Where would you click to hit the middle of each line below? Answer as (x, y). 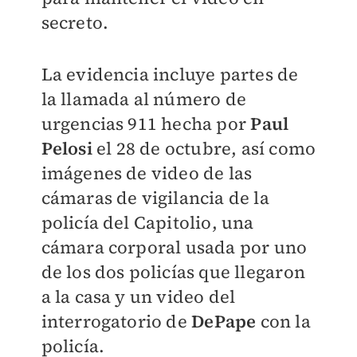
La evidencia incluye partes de (170, 74)
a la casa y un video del (138, 296)
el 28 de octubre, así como (204, 148)
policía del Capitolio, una (147, 222)
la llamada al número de (144, 98)
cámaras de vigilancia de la (155, 197)
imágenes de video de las (147, 173)
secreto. (75, 22)
